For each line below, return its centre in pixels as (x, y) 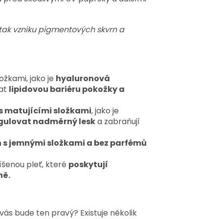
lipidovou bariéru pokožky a (67, 89)
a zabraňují (118, 121)
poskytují (88, 164)
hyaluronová (83, 78)
